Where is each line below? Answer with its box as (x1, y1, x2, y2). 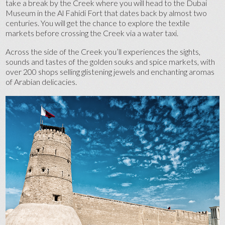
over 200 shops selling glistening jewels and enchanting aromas (6, 67, 215, 77)
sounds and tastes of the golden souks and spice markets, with (6, 57, 215, 67)
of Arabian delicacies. (6, 77, 77, 87)
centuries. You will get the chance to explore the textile (6, 18, 190, 28)
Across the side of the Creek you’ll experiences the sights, (6, 47, 201, 57)
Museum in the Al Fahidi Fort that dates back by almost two (6, 8, 207, 18)
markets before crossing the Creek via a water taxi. (6, 28, 179, 38)
